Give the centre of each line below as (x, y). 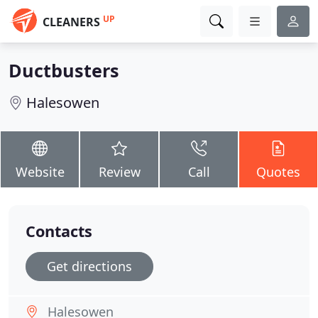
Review (119, 172)
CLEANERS (71, 22)
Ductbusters (64, 70)
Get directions (89, 266)
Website (40, 172)
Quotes (278, 172)
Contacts (59, 231)
